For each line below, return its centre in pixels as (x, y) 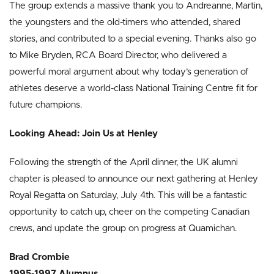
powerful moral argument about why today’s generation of (129, 72)
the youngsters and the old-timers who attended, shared (125, 22)
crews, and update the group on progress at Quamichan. (123, 228)
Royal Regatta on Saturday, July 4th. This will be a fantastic (128, 195)
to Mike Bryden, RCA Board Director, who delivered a (118, 55)
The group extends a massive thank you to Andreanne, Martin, (136, 6)
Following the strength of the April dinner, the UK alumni (124, 162)
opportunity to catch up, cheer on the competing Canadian (129, 212)
